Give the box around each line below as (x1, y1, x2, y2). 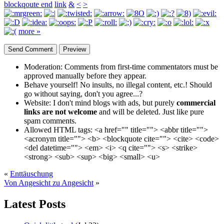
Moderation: (24, 62, 62, 71)
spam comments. (24, 116, 76, 125)
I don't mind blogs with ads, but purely (51, 98, 176, 107)
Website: (24, 98, 51, 107)
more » (18, 26, 40, 35)
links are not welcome (24, 107, 97, 116)
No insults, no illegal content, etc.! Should (78, 80, 212, 89)
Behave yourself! (24, 80, 78, 89)
